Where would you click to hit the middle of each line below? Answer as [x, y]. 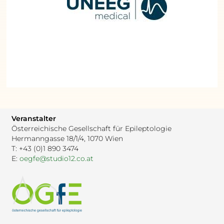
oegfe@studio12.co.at [57, 158]
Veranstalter [34, 118]
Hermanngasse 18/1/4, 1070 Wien [67, 138]
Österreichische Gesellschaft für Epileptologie [92, 128]
